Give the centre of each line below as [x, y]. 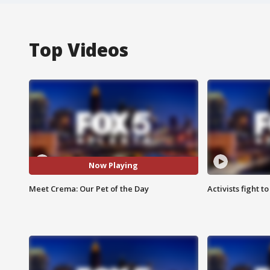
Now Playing [114, 165]
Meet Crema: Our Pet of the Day [89, 188]
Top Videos [79, 49]
